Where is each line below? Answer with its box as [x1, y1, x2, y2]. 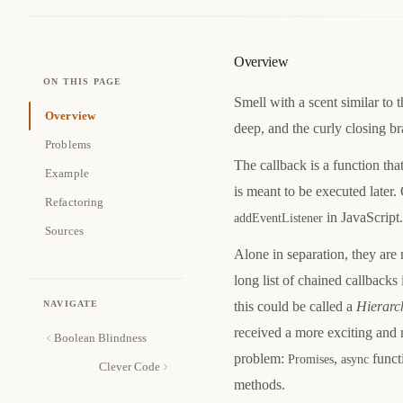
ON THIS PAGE [43, 76, 122, 86]
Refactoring [45, 195, 104, 209]
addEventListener [234, 210, 323, 225]
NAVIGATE [43, 299, 99, 309]
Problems [45, 138, 92, 151]
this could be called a [234, 299, 356, 314]
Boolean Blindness [54, 331, 147, 345]
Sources [45, 224, 84, 237]
